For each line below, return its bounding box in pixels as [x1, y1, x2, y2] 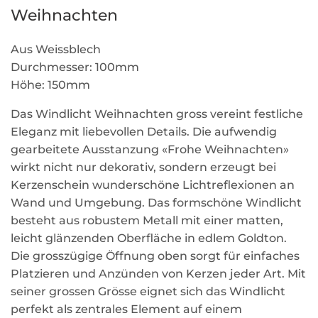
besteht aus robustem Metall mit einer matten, [11, 213, 283, 227]
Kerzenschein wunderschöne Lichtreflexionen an [11, 177, 295, 192]
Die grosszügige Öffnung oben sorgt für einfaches [11, 248, 300, 263]
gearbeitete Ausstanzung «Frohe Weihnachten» [11, 142, 289, 156]
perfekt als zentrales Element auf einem [11, 302, 242, 316]
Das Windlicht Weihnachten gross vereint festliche [11, 106, 303, 121]
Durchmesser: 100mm [11, 60, 139, 74]
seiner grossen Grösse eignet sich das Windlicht [11, 284, 285, 298]
